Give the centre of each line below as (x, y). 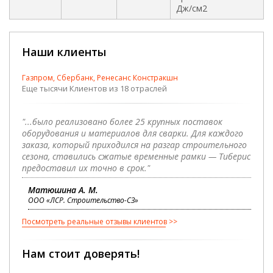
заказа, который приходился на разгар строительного (134, 145)
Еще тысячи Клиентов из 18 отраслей (94, 89)
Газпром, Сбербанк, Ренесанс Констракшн (100, 78)
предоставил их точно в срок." (86, 168)
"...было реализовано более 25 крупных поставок (122, 122)
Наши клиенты (64, 52)
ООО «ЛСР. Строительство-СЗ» (83, 200)
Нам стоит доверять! (81, 254)
